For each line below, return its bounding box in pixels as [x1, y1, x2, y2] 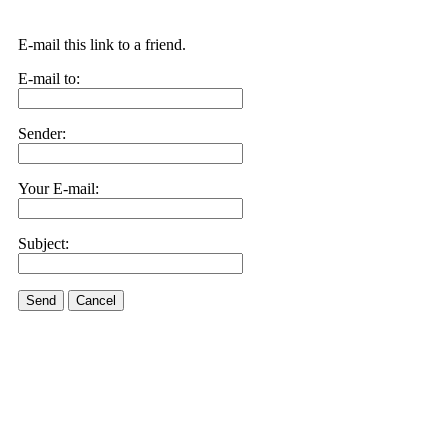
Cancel [76, 293, 116, 308]
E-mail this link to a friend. [18, 36, 186, 53]
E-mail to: [18, 70, 80, 87]
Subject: [18, 235, 69, 252]
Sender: [18, 125, 66, 142]
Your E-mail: [18, 180, 99, 197]
